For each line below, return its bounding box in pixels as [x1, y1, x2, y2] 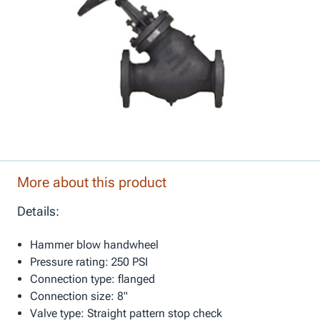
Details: [17, 203, 59, 219]
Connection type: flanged [29, 271, 155, 286]
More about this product [17, 173, 166, 191]
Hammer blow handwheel [29, 237, 159, 251]
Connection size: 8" [29, 289, 128, 303]
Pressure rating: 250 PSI [29, 254, 148, 269]
